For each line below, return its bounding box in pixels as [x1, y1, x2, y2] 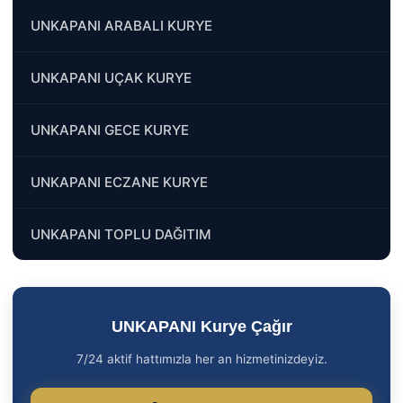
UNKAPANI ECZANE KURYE [31, 173, 208, 191]
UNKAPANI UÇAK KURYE [31, 68, 192, 86]
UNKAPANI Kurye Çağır [111, 317, 292, 336]
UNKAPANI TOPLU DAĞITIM [31, 225, 211, 243]
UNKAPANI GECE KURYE [31, 121, 189, 139]
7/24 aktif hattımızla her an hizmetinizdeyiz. [76, 351, 327, 366]
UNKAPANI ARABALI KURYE [31, 16, 212, 34]
